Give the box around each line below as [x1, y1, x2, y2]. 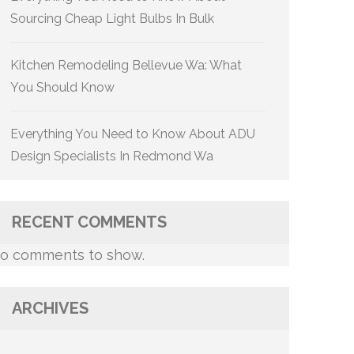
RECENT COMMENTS [12, 213, 167, 232]
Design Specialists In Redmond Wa [10, 149, 213, 164]
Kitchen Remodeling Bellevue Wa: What [10, 58, 242, 73]
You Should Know [10, 80, 115, 95]
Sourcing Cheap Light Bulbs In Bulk [10, 11, 214, 26]
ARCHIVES [12, 299, 88, 318]
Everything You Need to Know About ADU [10, 126, 255, 141]
